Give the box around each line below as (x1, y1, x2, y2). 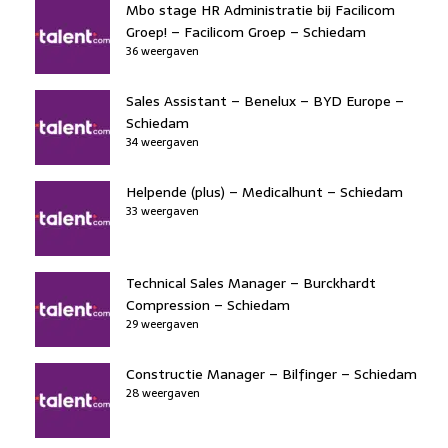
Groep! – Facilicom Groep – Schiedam (126, 20, 366, 43)
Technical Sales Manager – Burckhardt (126, 271, 376, 294)
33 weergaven (126, 201, 199, 220)
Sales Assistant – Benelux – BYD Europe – (126, 89, 404, 112)
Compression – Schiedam (126, 293, 290, 316)
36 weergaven (126, 41, 199, 60)
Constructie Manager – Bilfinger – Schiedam (126, 362, 417, 385)
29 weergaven (126, 314, 199, 333)
